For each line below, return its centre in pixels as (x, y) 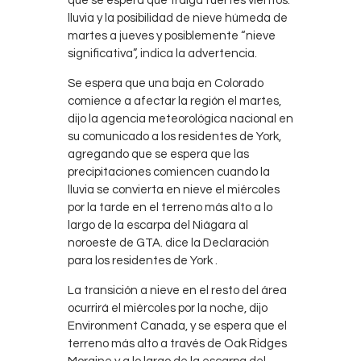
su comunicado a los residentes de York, (174, 137)
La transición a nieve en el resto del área (177, 291)
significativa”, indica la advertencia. (162, 54)
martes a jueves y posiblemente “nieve (172, 36)
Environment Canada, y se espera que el (177, 326)
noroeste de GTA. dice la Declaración (168, 243)
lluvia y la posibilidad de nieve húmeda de (178, 19)
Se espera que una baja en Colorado (166, 84)
